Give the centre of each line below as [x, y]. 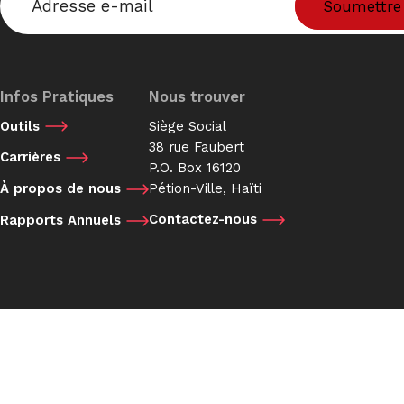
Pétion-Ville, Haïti [205, 188]
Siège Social [192, 126]
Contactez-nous [203, 220]
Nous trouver [197, 97]
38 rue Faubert [201, 147]
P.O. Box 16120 [199, 167]
